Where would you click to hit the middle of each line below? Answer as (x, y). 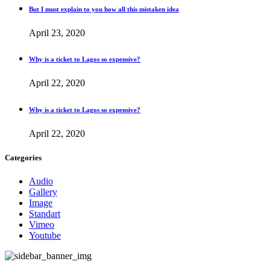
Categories (23, 157)
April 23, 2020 (57, 33)
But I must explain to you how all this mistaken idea (104, 9)
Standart (45, 213)
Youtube (45, 235)
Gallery (43, 192)
